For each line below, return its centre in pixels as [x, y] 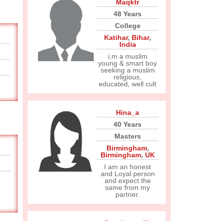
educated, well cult [128, 84]
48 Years [128, 14]
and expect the [128, 181]
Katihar [116, 37]
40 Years [128, 124]
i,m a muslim [128, 56]
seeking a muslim [128, 70]
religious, [128, 77]
